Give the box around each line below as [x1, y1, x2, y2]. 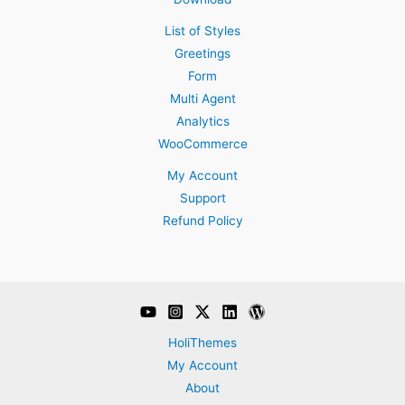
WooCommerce [157, 136, 248, 151]
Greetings [174, 45, 231, 61]
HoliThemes [168, 334, 237, 350]
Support [179, 190, 226, 205]
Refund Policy [162, 212, 243, 228]
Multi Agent [169, 90, 236, 106]
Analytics [175, 113, 230, 128]
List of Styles [165, 23, 240, 38]
